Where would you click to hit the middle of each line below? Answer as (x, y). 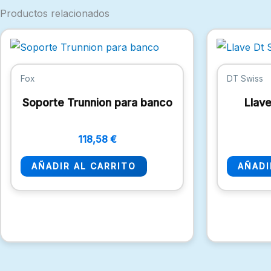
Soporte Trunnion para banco (97, 102)
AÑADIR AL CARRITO (84, 166)
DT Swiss (245, 79)
